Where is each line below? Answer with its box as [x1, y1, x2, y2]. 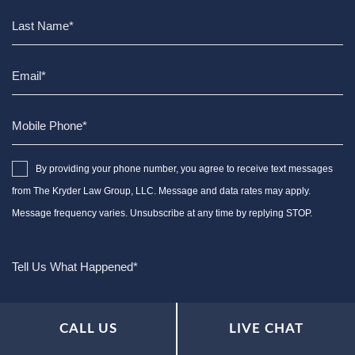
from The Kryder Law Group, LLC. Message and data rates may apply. [12, 185, 311, 197]
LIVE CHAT [229, 322, 303, 335]
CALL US [59, 322, 117, 335]
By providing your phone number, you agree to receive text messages [36, 162, 333, 174]
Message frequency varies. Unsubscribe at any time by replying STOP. [12, 207, 312, 219]
